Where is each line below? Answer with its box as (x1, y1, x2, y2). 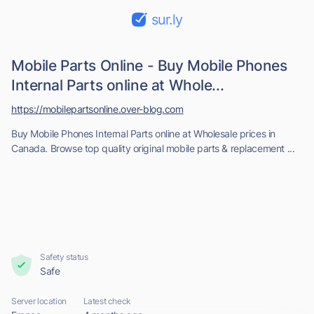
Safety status (40, 252, 88, 262)
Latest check (83, 296, 131, 306)
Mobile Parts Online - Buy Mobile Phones (11, 57, 287, 74)
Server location (11, 296, 67, 306)
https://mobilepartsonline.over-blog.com (11, 103, 184, 115)
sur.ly (151, 11, 182, 28)
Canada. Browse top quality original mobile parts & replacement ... (11, 142, 295, 154)
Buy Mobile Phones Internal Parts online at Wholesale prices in (11, 128, 275, 139)
